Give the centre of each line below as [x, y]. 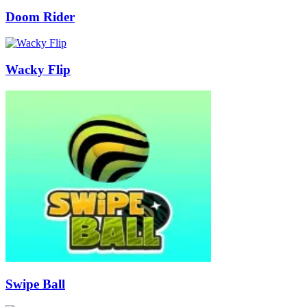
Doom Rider [40, 16]
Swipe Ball [35, 284]
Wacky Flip [38, 70]
